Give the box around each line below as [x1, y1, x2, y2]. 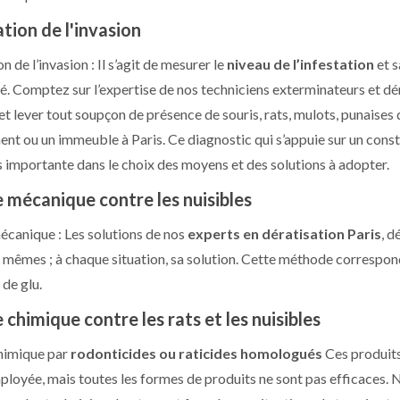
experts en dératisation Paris [187, 225, 381, 242]
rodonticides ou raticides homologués [71, 345, 322, 362]
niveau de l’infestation [227, 55, 374, 72]
